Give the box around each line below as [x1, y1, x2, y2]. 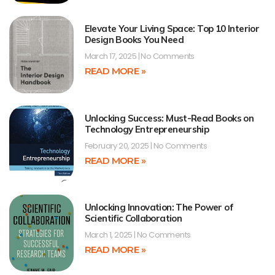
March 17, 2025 [84, 50, 138, 63]
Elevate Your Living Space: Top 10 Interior [84, 23, 260, 35]
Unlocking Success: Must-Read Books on [84, 112, 254, 124]
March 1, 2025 [84, 229, 134, 241]
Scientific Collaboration [84, 212, 182, 225]
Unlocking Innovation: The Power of [84, 201, 233, 214]
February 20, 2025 [84, 139, 150, 152]
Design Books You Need [84, 34, 184, 46]
